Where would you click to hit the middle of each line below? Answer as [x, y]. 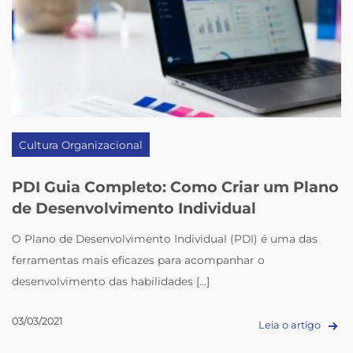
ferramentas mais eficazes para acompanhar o [139, 260]
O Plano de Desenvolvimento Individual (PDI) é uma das [165, 238]
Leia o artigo [290, 325]
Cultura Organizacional [81, 145]
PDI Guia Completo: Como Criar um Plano [176, 187]
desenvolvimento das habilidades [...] [111, 281]
